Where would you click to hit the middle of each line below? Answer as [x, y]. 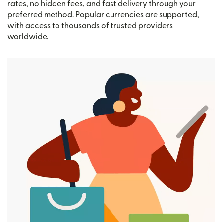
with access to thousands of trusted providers [90, 26]
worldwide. [28, 37]
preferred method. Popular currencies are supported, [103, 15]
